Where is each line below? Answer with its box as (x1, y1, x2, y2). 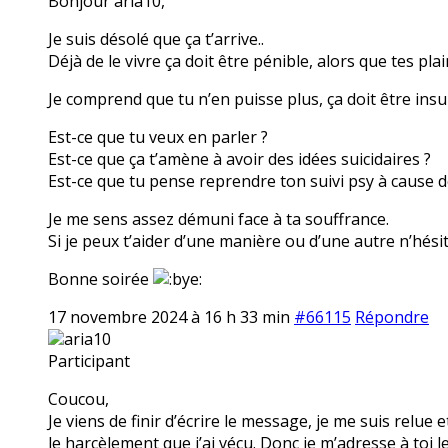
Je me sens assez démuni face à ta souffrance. (48, 207, 389, 230)
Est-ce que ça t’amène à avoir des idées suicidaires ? (48, 147, 431, 170)
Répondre (355, 305, 429, 328)
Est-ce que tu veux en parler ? (48, 125, 268, 148)
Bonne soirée (48, 267, 153, 290)
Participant (48, 349, 130, 372)
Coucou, (48, 387, 109, 410)
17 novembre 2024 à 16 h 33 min (48, 305, 290, 328)
